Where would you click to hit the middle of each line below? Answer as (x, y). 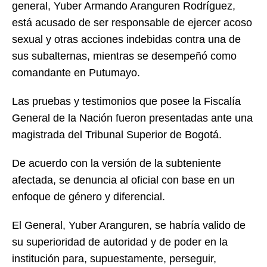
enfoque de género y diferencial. (89, 197)
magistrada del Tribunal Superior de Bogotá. (117, 135)
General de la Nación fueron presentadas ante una (132, 118)
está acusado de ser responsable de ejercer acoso (132, 23)
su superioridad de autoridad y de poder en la (120, 242)
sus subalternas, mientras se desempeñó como (124, 56)
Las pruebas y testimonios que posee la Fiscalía (126, 102)
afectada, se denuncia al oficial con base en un (123, 180)
